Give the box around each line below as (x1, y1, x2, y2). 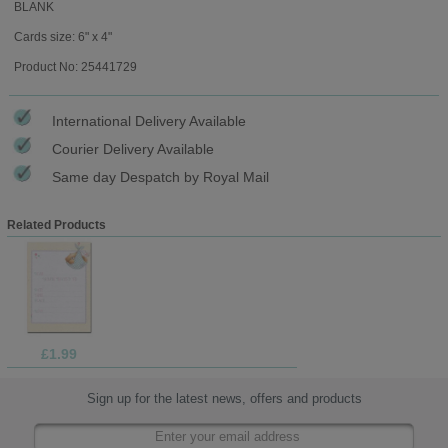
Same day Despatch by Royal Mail (52, 168, 269, 185)
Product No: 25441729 (13, 59, 137, 74)
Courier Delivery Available (52, 140, 214, 157)
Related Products (6, 217, 106, 232)
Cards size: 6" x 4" (13, 29, 112, 44)
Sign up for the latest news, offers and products (86, 391, 362, 406)
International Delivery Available (52, 112, 246, 129)
